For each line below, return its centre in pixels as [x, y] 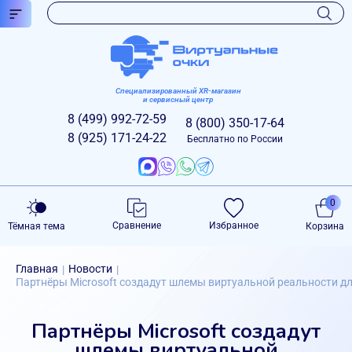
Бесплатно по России [235, 139]
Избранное [233, 225]
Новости [90, 269]
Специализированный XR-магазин [178, 91]
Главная [37, 269]
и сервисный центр [178, 99]
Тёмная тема [37, 226]
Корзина [324, 226]
